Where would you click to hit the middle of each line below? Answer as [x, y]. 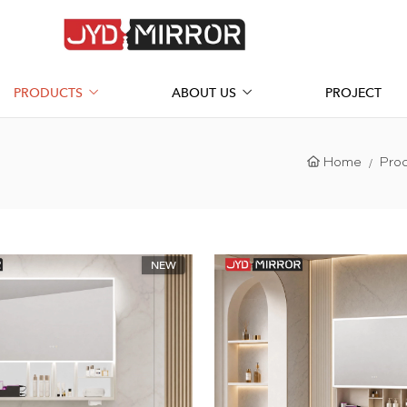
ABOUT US [204, 93]
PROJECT [353, 93]
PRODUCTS [48, 93]
